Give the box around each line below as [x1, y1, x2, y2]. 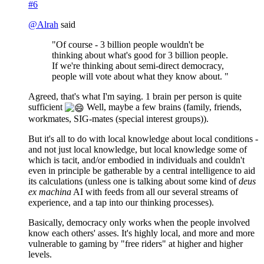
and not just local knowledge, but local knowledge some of [28, 144, 247, 154]
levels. [28, 249, 52, 259]
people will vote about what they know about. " [52, 71, 229, 82]
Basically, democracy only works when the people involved [28, 217, 250, 227]
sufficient [28, 102, 65, 113]
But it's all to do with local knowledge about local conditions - [28, 133, 258, 144]
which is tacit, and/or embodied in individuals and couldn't [28, 154, 245, 165]
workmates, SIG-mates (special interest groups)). [28, 113, 209, 124]
